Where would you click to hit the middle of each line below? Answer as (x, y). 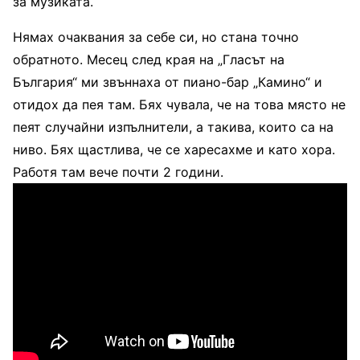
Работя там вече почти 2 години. (118, 172)
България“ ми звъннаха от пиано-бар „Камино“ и (168, 82)
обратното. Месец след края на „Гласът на (149, 60)
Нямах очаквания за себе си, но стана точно (156, 37)
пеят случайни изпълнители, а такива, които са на (173, 127)
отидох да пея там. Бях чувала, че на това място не (179, 105)
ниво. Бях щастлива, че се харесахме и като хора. (174, 150)
